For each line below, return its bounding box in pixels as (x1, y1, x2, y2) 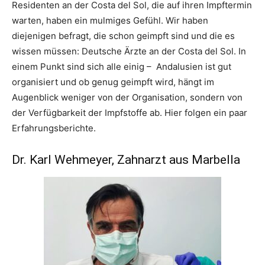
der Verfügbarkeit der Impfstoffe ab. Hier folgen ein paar (12, 107, 247, 119)
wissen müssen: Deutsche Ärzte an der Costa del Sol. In (12, 46, 246, 57)
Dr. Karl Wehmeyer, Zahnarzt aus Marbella (12, 153, 240, 167)
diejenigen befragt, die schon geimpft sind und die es (12, 30, 235, 42)
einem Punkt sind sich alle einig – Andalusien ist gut (12, 61, 231, 73)
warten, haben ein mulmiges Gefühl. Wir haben (12, 15, 208, 27)
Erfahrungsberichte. (12, 122, 96, 134)
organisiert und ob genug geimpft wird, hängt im (12, 76, 214, 88)
